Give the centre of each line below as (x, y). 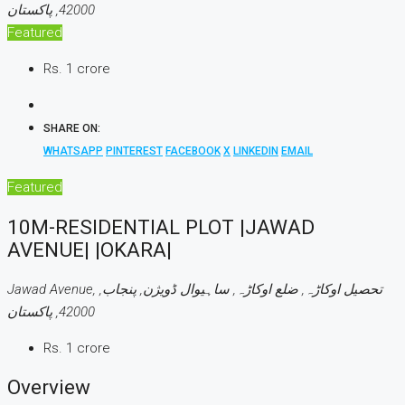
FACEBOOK (193, 151)
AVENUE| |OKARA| (89, 250)
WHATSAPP (73, 151)
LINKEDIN (256, 151)
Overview (49, 387)
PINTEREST (134, 151)
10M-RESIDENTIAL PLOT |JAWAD (161, 227)
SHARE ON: (72, 129)
